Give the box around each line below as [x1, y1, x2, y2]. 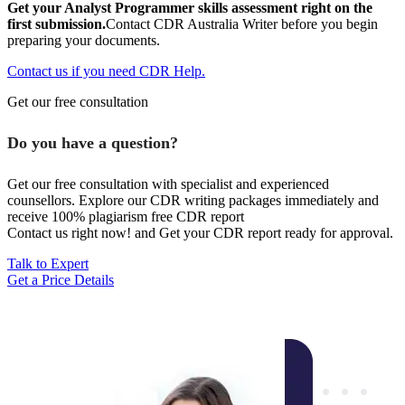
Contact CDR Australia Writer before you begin [106, 16, 378, 33]
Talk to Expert [7, 256, 89, 272]
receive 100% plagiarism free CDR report [7, 209, 244, 225]
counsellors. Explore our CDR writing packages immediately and [7, 193, 379, 209]
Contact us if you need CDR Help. [7, 63, 205, 80]
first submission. [7, 16, 106, 33]
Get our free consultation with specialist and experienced [7, 176, 329, 193]
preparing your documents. [7, 33, 160, 49]
